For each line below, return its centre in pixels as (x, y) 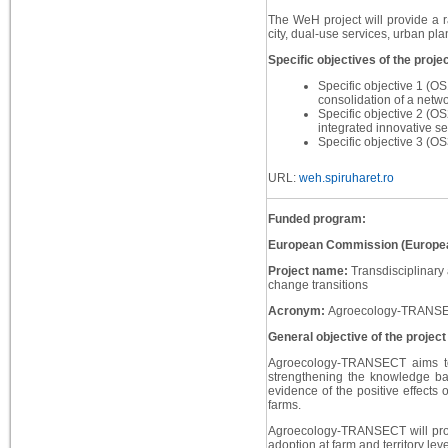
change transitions (317, 285)
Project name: (309, 271)
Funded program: (316, 219)
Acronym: (297, 311)
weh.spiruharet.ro (344, 178)
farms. (284, 405)
